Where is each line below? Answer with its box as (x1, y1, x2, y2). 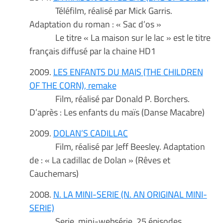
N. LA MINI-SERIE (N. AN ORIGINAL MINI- (53, 187, 207, 202)
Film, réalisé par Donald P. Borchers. (29, 92, 190, 106)
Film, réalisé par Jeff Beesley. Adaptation (29, 139, 205, 154)
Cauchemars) (29, 166, 79, 181)
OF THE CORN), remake (29, 78, 116, 93)
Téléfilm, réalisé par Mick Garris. (29, 3, 172, 18)
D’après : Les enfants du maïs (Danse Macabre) (29, 105, 205, 119)
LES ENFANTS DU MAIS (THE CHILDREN (53, 65, 203, 79)
